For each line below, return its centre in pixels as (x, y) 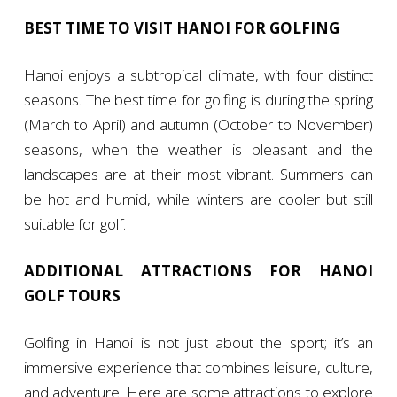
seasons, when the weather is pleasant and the (198, 150)
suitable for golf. (74, 224)
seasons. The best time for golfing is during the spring (198, 100)
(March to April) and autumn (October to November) (198, 125)
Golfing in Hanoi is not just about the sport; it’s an (198, 343)
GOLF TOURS (72, 296)
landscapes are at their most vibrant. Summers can (198, 175)
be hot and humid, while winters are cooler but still (198, 199)
